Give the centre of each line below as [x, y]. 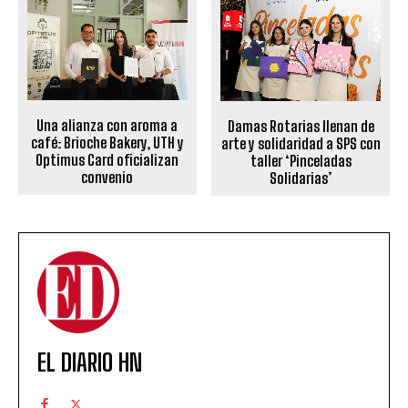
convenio [107, 178]
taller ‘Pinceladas [301, 161]
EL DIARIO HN [90, 363]
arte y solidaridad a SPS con [301, 144]
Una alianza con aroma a [107, 126]
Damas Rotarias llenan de [301, 127]
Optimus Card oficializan [107, 160]
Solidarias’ [301, 178]
